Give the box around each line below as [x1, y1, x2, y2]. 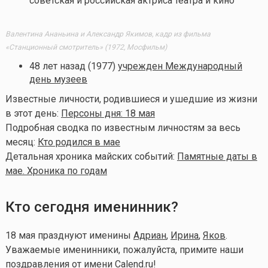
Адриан [133, 229, 166, 241]
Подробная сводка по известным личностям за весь [5, 121, 240, 133]
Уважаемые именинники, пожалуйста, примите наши [5, 243, 243, 255]
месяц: [5, 136, 38, 148]
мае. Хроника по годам [5, 165, 107, 176]
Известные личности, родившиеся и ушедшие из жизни [5, 93, 257, 105]
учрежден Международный [117, 60, 242, 72]
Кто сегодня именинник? [5, 198, 178, 215]
